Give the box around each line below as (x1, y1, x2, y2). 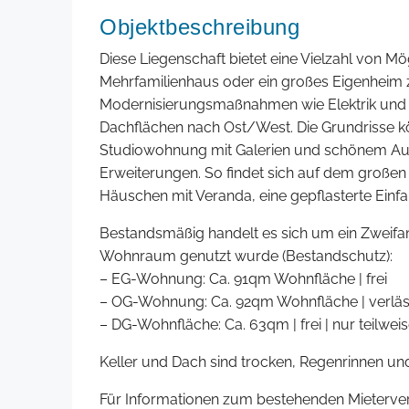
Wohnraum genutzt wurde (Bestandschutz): (100, 247, 393, 266)
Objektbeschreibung (100, 15, 299, 40)
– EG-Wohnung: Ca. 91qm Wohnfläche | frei (100, 270, 387, 288)
